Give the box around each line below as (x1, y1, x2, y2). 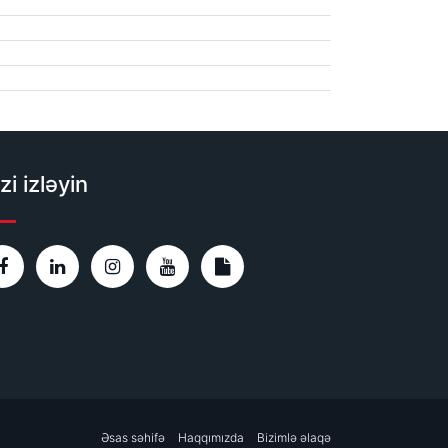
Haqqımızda (178, 430, 244, 445)
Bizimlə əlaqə (257, 430, 331, 445)
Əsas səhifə (101, 430, 165, 445)
